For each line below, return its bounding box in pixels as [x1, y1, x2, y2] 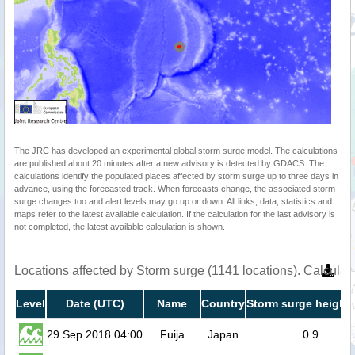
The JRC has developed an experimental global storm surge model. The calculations [14, 145, 338, 155]
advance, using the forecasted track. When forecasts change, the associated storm [14, 183, 335, 193]
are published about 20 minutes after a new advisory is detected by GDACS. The [14, 158, 324, 168]
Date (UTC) [65, 296, 124, 310]
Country [201, 296, 245, 310]
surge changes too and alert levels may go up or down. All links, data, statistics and [14, 196, 332, 206]
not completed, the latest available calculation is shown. [14, 221, 225, 231]
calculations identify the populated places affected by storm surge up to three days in [14, 170, 338, 181]
